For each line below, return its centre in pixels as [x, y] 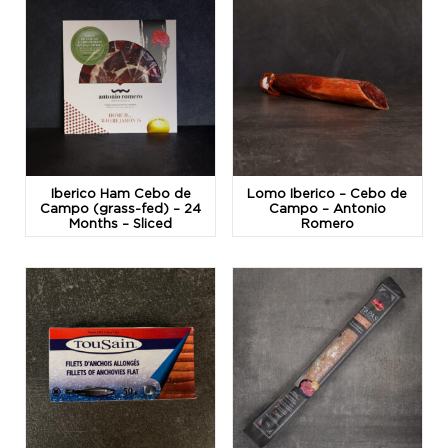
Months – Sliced [121, 223]
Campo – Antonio [327, 208]
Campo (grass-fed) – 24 [121, 208]
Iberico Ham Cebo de [120, 193]
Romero [327, 223]
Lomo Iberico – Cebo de [327, 193]
